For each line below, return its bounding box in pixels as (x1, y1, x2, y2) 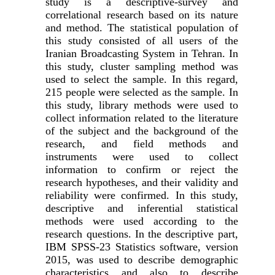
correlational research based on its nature (45, 9, 238, 21)
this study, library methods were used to (45, 99, 238, 112)
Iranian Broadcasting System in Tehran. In (45, 47, 238, 60)
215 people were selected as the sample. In (45, 86, 238, 99)
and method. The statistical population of (45, 21, 238, 34)
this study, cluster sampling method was (45, 60, 238, 73)
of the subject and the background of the (45, 125, 238, 137)
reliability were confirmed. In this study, (45, 189, 238, 202)
